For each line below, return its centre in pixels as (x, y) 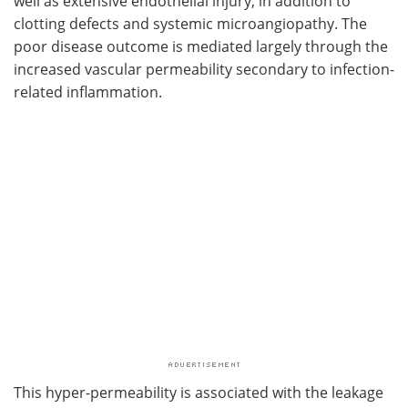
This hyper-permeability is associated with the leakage (199, 392)
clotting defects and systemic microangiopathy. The (190, 23)
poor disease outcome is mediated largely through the (201, 46)
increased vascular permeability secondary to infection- (204, 68)
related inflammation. (88, 91)
